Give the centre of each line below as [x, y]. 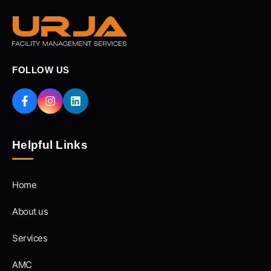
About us [30, 211]
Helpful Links [50, 145]
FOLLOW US [41, 70]
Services [30, 238]
